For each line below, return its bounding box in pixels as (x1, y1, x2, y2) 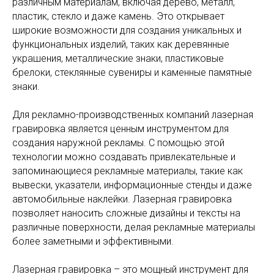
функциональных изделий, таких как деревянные (12, 39, 229, 50)
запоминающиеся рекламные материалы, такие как (12, 165, 243, 177)
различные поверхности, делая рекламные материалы (12, 221, 255, 233)
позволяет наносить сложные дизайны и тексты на (12, 207, 240, 219)
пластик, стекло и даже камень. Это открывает (12, 10, 224, 22)
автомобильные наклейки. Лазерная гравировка (12, 193, 232, 205)
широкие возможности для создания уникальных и (12, 24, 242, 36)
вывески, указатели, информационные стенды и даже (12, 179, 252, 191)
